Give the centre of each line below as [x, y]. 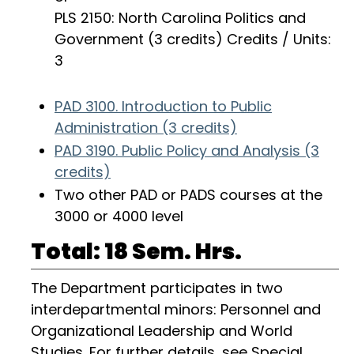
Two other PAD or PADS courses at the [188, 195]
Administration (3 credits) [146, 128]
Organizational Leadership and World [162, 331]
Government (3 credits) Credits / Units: [193, 39]
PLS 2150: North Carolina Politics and [180, 18]
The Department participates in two [157, 288]
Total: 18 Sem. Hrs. [136, 252]
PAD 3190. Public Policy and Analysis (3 [187, 151]
